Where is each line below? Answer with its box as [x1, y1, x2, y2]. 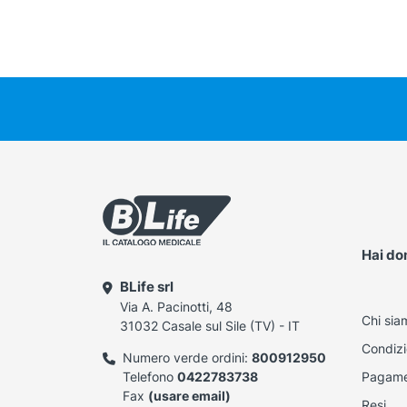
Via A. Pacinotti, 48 [119, 299, 233, 315]
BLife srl [119, 278, 174, 296]
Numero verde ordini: [122, 350, 252, 366]
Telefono [122, 369, 177, 385]
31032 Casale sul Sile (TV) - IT [119, 318, 300, 334]
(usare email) [147, 388, 231, 404]
